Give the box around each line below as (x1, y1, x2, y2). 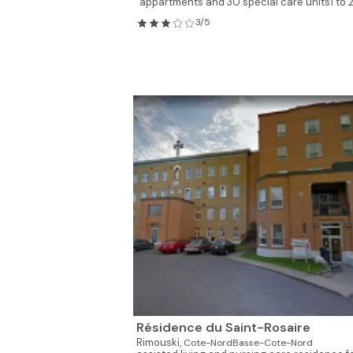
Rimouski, (136, 336, 184, 349)
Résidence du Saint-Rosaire (136, 319, 310, 336)
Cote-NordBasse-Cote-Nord (183, 336, 313, 349)
